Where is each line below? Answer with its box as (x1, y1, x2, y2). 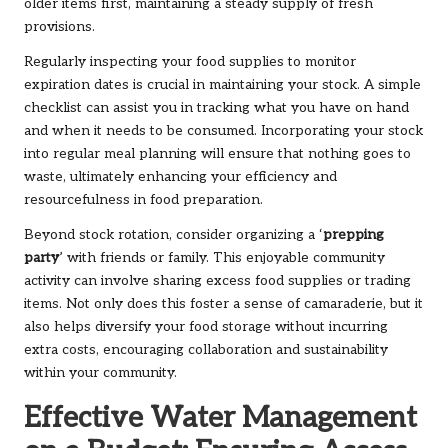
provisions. (24, 19, 95, 36)
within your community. (24, 365, 177, 382)
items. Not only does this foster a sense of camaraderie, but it (24, 296, 423, 313)
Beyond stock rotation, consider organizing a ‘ (24, 227, 323, 244)
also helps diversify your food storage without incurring (24, 319, 388, 336)
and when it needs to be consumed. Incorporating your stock (24, 123, 423, 140)
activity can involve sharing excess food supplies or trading (24, 273, 411, 290)
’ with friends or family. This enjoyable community (59, 250, 385, 267)
